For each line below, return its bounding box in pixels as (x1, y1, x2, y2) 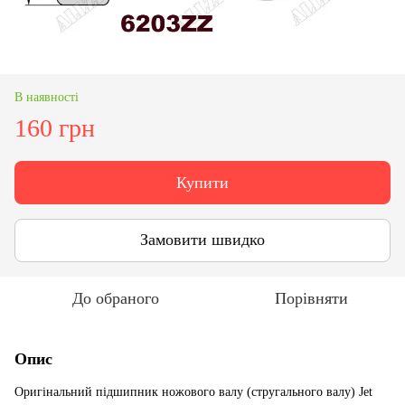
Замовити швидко (140, 231, 265, 250)
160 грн (14, 113, 95, 142)
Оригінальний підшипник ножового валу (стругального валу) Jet (14, 384, 372, 399)
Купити (176, 173, 229, 192)
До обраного (72, 288, 159, 307)
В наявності (14, 89, 79, 104)
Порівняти (274, 288, 348, 307)
